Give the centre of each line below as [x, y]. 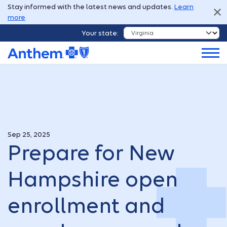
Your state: [100, 33]
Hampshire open [93, 180]
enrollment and [86, 206]
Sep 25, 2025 [29, 135]
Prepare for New [91, 153]
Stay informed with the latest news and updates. [91, 7]
